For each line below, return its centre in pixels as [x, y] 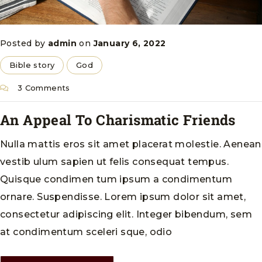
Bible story [32, 65]
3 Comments [42, 87]
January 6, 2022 [130, 43]
